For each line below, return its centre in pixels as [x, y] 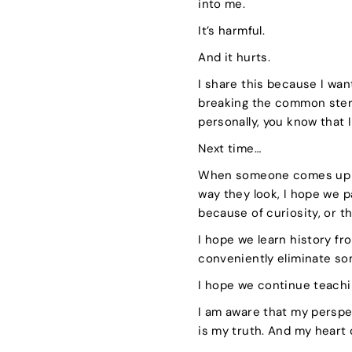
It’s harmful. [233, 30]
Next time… [229, 148]
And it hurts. [236, 57]
